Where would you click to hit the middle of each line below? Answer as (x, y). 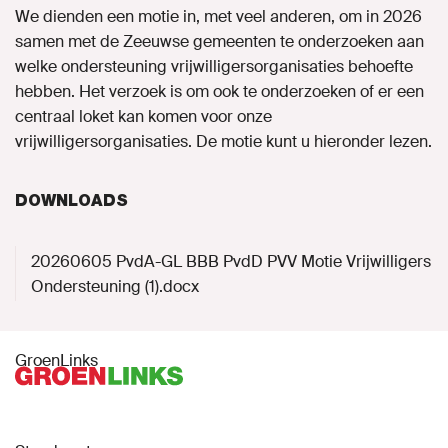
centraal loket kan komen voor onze (143, 117)
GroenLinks (56, 361)
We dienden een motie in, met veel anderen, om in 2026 (218, 17)
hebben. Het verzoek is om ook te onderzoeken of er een (219, 92)
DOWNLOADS (71, 201)
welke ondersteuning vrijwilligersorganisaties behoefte (214, 67)
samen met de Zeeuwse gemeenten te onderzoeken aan (219, 42)
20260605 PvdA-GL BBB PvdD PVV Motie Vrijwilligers (231, 262)
